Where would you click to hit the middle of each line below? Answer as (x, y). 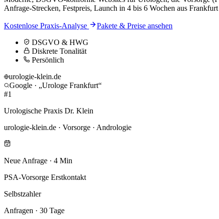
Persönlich (48, 60)
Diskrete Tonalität (59, 51)
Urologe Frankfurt (70, 86)
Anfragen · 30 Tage (34, 211)
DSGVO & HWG (60, 43)
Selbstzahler (22, 194)
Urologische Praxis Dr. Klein (49, 111)
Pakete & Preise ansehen (135, 26)
